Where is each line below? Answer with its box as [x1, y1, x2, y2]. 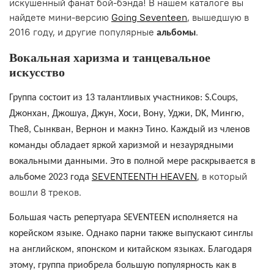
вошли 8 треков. [9, 185, 81, 198]
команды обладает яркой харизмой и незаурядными [9, 140, 234, 150]
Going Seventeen [111, 10, 187, 23]
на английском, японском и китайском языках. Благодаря [9, 244, 252, 254]
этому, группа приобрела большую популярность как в [9, 260, 237, 270]
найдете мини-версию [9, 10, 111, 23]
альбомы [157, 28, 196, 38]
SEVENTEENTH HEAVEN [92, 169, 197, 182]
